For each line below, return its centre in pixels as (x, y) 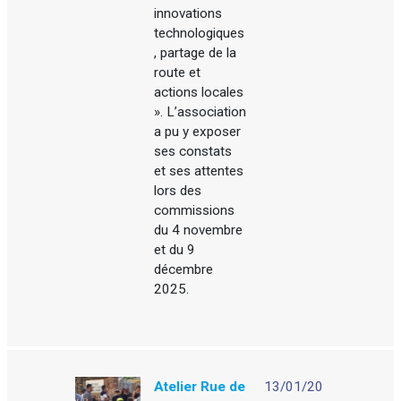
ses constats (193, 152)
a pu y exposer (198, 132)
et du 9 (175, 250)
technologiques (200, 34)
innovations (188, 14)
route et (178, 73)
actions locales (199, 93)
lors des (178, 191)
